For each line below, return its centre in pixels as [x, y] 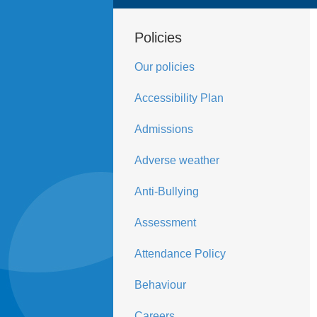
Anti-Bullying [166, 191]
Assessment [165, 223]
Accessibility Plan [179, 98]
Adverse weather [177, 160]
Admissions [163, 129]
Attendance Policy [180, 254]
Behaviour [160, 285]
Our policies [164, 67]
